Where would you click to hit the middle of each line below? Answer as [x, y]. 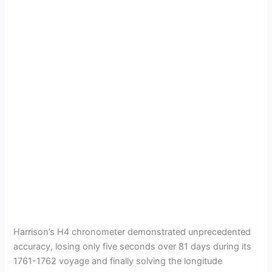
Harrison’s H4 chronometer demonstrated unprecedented [132, 232]
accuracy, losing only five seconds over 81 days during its [133, 246]
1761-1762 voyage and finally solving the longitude [118, 261]
